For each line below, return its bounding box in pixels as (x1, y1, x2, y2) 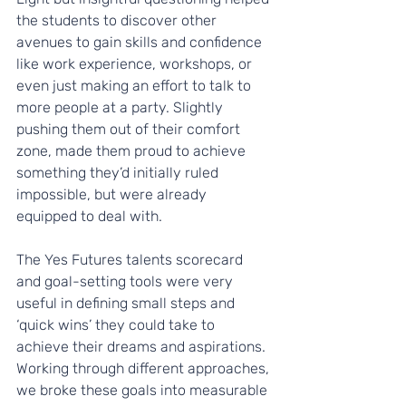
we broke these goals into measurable (16, 381, 271, 399)
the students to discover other (16, 11, 220, 29)
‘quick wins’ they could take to (16, 315, 218, 333)
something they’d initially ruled (16, 163, 222, 181)
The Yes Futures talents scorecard (16, 250, 246, 268)
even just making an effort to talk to (16, 76, 255, 94)
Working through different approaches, (16, 359, 273, 377)
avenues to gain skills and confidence (16, 33, 266, 51)
